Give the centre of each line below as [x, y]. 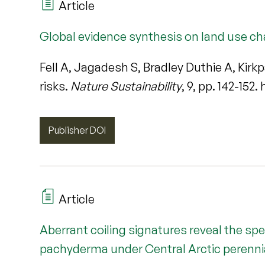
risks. [55, 86]
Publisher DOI [77, 130]
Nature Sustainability [126, 86]
